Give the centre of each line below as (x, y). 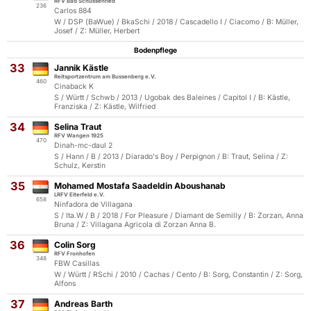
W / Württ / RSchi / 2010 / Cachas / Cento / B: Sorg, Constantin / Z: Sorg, (178, 275)
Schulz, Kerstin (80, 166)
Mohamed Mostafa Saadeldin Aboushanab (140, 186)
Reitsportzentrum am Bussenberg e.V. (105, 76)
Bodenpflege (155, 50)
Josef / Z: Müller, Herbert (97, 31)
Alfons (65, 284)
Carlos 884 (73, 11)
